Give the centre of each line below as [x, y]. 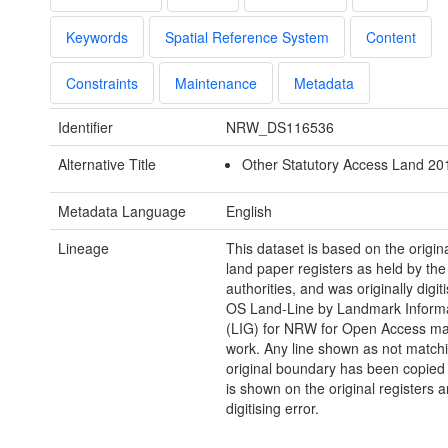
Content [391, 37]
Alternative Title [107, 164]
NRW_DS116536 [279, 127]
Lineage [83, 248]
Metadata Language [122, 211]
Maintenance [216, 83]
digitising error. [272, 408]
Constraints [102, 83]
